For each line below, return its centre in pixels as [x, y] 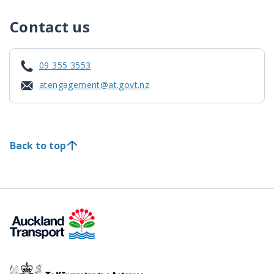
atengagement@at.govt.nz [94, 84]
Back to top [38, 145]
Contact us [50, 26]
